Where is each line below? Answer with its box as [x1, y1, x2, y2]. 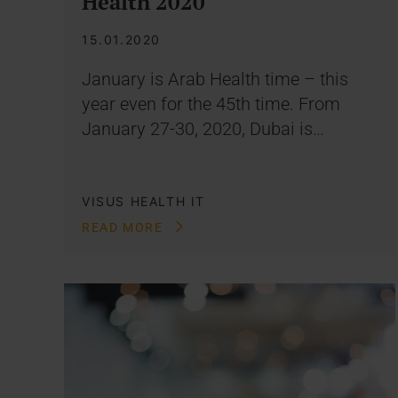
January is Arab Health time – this [82, 68, 348, 90]
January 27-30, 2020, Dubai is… [82, 117, 324, 139]
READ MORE [82, 219, 167, 235]
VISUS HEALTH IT [82, 193, 205, 209]
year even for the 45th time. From [82, 92, 340, 115]
